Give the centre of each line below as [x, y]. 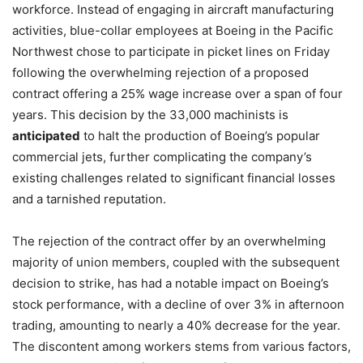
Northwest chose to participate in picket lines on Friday [171, 52]
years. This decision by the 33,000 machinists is [150, 115]
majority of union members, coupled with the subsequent [176, 263]
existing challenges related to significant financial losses [174, 178]
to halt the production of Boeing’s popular [200, 136]
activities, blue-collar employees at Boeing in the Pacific [173, 31]
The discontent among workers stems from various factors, [181, 347]
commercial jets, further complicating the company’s [162, 157]
